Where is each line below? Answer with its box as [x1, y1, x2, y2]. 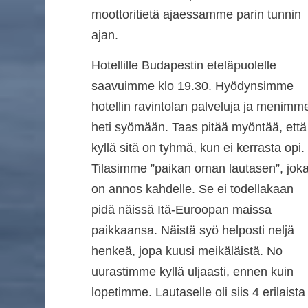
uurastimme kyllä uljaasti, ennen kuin [91, 265, 294, 279]
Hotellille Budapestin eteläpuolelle [91, 58, 276, 73]
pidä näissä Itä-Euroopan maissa [91, 203, 272, 217]
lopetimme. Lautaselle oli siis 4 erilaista [91, 285, 305, 300]
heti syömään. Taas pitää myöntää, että [91, 120, 307, 135]
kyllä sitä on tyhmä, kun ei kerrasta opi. [91, 141, 305, 155]
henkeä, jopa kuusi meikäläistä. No [91, 244, 283, 258]
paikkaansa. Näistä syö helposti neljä [91, 223, 294, 238]
